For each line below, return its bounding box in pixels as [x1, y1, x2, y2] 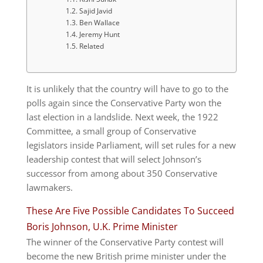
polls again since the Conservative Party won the [26, 96, 221, 109]
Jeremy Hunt [79, 29, 120, 39]
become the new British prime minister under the [26, 249, 226, 262]
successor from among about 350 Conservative [26, 167, 217, 179]
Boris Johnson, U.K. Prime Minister [26, 220, 178, 233]
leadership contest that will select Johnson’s [26, 153, 201, 165]
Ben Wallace [79, 17, 120, 28]
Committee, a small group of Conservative [26, 124, 196, 137]
